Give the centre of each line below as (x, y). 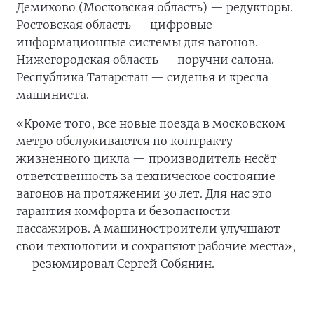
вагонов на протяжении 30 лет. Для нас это (144, 193)
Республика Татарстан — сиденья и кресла (142, 77)
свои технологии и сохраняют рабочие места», (156, 246)
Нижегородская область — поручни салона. (145, 59)
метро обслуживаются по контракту (124, 141)
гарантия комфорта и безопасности (123, 211)
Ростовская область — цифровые (114, 24)
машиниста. (53, 94)
